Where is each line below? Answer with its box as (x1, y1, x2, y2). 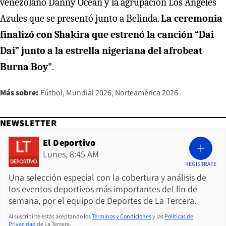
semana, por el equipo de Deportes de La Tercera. (9, 195, 196, 207)
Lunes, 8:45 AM (43, 148, 99, 160)
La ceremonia (161, 13, 222, 25)
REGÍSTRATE (185, 160, 217, 168)
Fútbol (40, 87, 63, 98)
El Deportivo (43, 137, 96, 149)
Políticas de (164, 212, 193, 220)
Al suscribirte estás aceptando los (9, 212, 91, 220)
